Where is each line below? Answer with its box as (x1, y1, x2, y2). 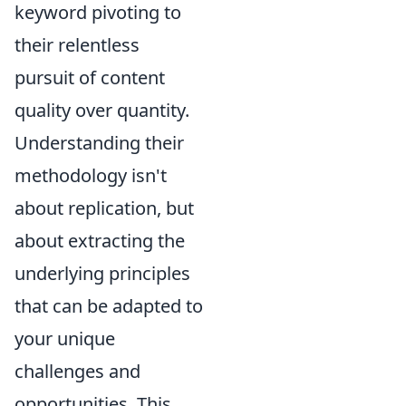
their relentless (14, 33, 140, 57)
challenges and (14, 359, 140, 383)
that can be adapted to (14, 294, 203, 318)
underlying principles (14, 261, 190, 285)
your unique (14, 326, 115, 351)
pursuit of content (14, 65, 165, 90)
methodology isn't (14, 163, 167, 188)
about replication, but (14, 196, 194, 220)
